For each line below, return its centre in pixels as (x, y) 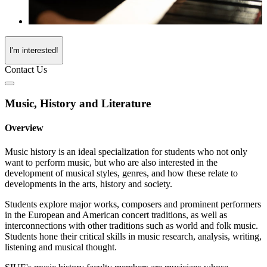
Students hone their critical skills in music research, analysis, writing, (133, 236)
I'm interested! (34, 51)
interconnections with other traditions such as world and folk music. (131, 225)
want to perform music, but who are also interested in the (111, 162)
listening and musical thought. (61, 247)
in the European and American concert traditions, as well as (116, 215)
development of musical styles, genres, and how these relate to (121, 173)
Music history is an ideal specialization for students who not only (126, 151)
